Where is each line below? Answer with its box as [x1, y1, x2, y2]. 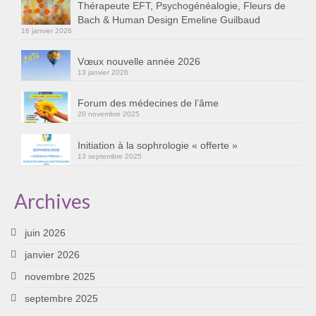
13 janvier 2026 [78, 68, 128, 76]
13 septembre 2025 [78, 152, 142, 161]
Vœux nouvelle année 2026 [78, 55, 200, 67]
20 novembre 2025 [78, 110, 140, 119]
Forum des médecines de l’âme [78, 97, 219, 109]
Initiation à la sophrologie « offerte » [78, 140, 238, 152]
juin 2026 [25, 226, 66, 238]
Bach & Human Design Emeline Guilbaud [78, 13, 260, 25]
